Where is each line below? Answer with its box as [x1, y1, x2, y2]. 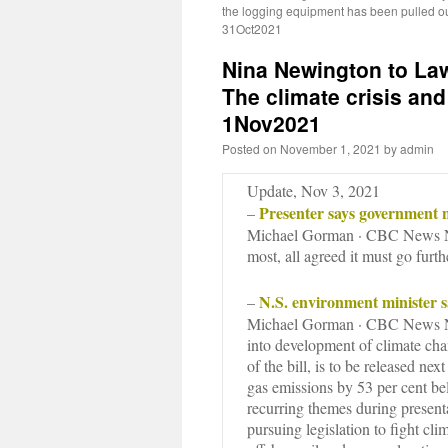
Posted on [222, 140, 277, 157]
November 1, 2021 [280, 140, 381, 157]
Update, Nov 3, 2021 [247, 180, 380, 201]
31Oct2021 [222, 20, 282, 37]
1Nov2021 [222, 108, 321, 138]
